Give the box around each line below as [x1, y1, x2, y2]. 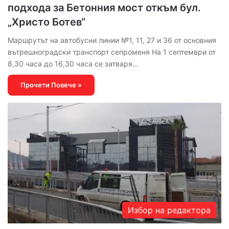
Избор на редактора [128, 205, 211, 216]
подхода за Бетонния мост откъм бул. [8, 2, 201, 14]
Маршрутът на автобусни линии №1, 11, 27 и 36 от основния [8, 36, 216, 45]
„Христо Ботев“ [8, 16, 85, 29]
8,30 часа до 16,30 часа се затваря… [8, 59, 139, 68]
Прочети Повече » [20, 81, 82, 89]
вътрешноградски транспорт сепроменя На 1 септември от [8, 48, 216, 57]
